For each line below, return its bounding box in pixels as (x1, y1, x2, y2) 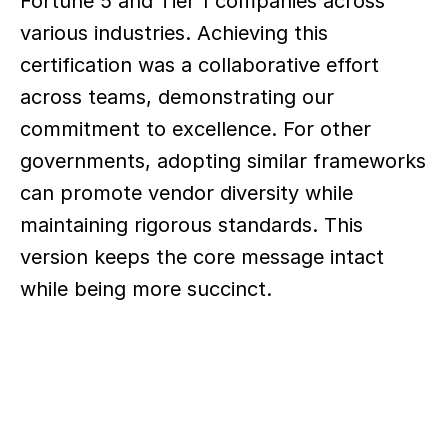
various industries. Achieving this (20, 21, 328, 45)
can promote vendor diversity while (20, 181, 353, 205)
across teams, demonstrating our (20, 85, 334, 109)
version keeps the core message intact (20, 245, 384, 269)
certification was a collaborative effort (20, 53, 379, 77)
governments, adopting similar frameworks (20, 149, 426, 173)
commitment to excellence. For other (20, 117, 371, 141)
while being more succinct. (20, 277, 272, 301)
